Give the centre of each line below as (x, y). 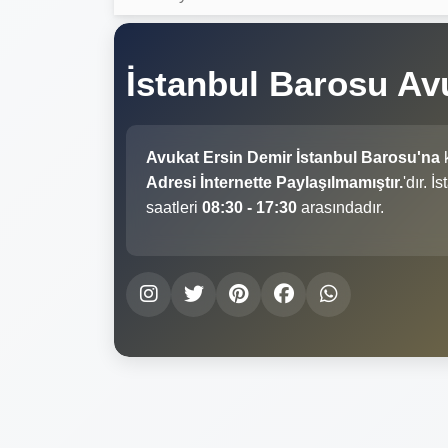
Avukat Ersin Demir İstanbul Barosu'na (293, 157)
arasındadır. (340, 207)
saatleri (174, 207)
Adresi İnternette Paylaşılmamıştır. (274, 182)
